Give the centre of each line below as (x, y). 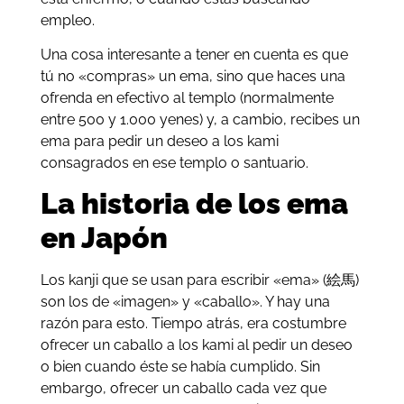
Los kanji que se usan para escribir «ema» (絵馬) (199, 280)
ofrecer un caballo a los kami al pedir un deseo (196, 345)
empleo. (67, 20)
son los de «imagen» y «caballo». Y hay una (185, 302)
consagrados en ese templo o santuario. (174, 163)
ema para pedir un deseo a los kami (159, 142)
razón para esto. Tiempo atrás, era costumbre (193, 324)
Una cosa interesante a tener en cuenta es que (194, 55)
